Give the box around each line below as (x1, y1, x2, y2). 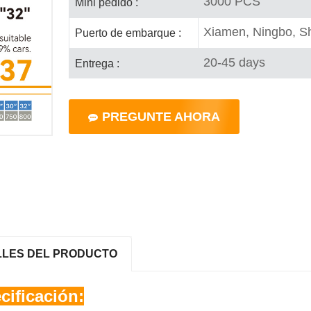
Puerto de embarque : (75, 26, 182, 39)
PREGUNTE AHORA (101, 110, 220, 124)
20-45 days (203, 55, 266, 69)
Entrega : (75, 57, 120, 69)
